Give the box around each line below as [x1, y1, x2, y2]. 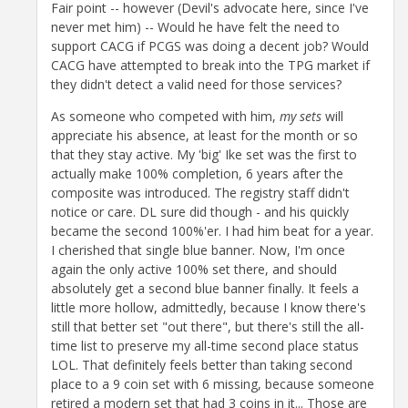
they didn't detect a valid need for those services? [51, 75, 342, 93]
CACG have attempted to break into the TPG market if [51, 56, 370, 74]
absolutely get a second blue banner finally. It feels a [51, 279, 359, 297]
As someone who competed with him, [51, 107, 280, 125]
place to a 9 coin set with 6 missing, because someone [51, 374, 374, 393]
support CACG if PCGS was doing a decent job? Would [51, 36, 369, 55]
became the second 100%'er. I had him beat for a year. [51, 221, 373, 240]
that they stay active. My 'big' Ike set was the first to [51, 145, 357, 163]
